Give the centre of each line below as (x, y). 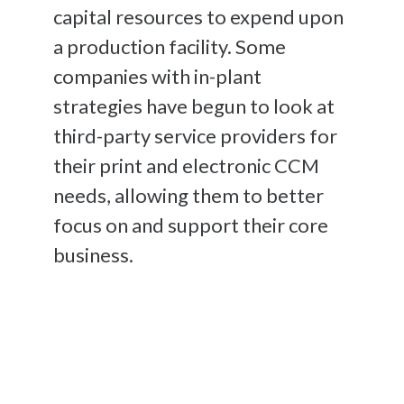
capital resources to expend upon (198, 16)
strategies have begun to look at (194, 106)
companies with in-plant (157, 76)
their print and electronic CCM (186, 165)
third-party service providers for (195, 135)
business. (93, 254)
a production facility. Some (170, 46)
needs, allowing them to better (188, 195)
